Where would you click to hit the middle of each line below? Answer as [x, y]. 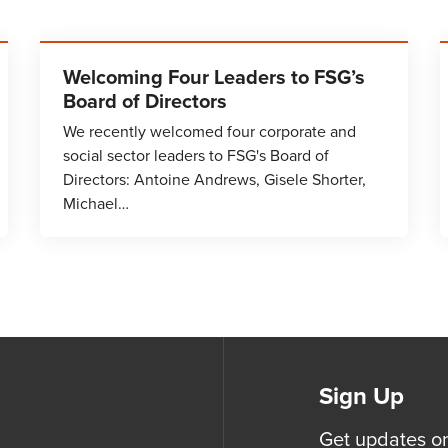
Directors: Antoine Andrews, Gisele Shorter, [214, 179]
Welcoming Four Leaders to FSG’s [214, 77]
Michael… [96, 203]
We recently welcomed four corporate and [209, 131]
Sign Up [361, 396]
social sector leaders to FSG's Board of [196, 155]
